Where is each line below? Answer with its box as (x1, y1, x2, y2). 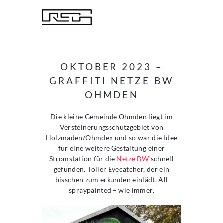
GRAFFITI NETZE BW (49, 75, 174, 86)
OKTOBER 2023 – (60, 61, 163, 72)
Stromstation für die (49, 154, 117, 163)
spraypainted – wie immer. (69, 186, 154, 194)
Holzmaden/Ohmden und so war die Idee (45, 133, 178, 142)
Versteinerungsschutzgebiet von (59, 123, 164, 131)
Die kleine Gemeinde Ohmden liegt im (50, 112, 173, 121)
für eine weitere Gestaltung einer (58, 144, 165, 152)
